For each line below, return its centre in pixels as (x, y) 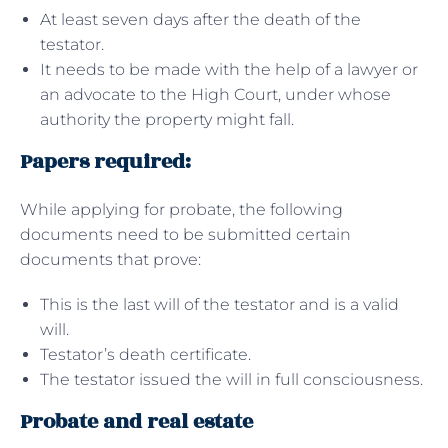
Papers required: (105, 161)
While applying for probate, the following (181, 209)
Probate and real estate (136, 421)
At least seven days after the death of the (200, 19)
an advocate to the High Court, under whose (215, 94)
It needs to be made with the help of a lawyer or (229, 69)
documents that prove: (110, 259)
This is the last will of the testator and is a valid (219, 304)
